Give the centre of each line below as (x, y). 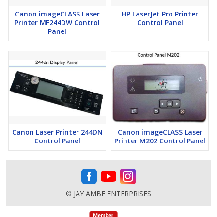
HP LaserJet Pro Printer (160, 14)
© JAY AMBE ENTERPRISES (108, 194)
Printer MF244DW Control (57, 23)
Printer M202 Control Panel (160, 141)
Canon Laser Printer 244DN (57, 132)
